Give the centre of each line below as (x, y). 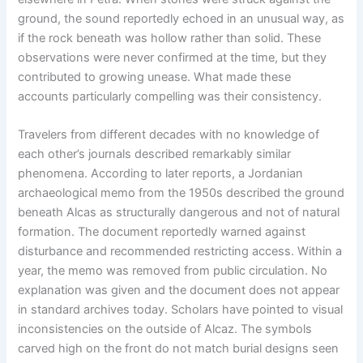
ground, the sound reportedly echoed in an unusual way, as (181, 18)
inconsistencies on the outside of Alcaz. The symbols (165, 329)
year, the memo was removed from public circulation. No (173, 270)
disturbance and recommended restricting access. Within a (180, 251)
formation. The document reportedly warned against (162, 231)
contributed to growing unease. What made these (155, 77)
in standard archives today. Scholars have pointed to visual (181, 309)
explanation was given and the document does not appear (179, 290)
